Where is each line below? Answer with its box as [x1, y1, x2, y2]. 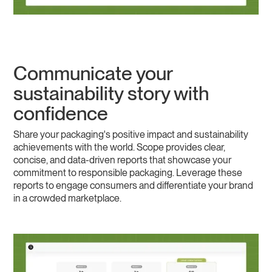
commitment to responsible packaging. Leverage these [13, 167, 243, 179]
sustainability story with [13, 81, 209, 106]
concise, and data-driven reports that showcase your [13, 154, 232, 166]
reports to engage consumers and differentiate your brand [13, 180, 254, 192]
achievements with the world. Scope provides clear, [13, 141, 226, 154]
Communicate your [13, 61, 173, 86]
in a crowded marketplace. [13, 192, 122, 205]
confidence [13, 101, 109, 126]
